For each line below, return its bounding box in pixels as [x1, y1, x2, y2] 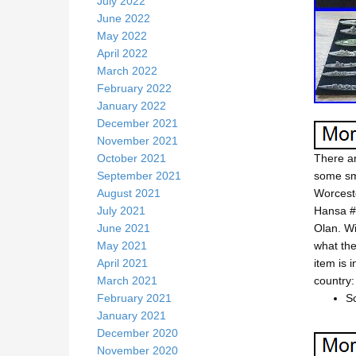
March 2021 [97, 274, 157, 287]
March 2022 [97, 64, 157, 77]
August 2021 [97, 187, 161, 199]
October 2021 [97, 152, 166, 164]
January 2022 [97, 99, 166, 112]
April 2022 [97, 47, 148, 60]
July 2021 [97, 204, 145, 217]
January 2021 [97, 309, 166, 322]
